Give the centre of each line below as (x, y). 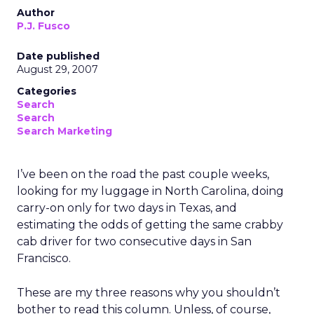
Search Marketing (64, 131)
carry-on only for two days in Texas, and (127, 208)
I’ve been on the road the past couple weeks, (143, 174)
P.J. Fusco (43, 26)
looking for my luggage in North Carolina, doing (150, 191)
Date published (58, 56)
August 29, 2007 (57, 69)
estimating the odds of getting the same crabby (150, 225)
